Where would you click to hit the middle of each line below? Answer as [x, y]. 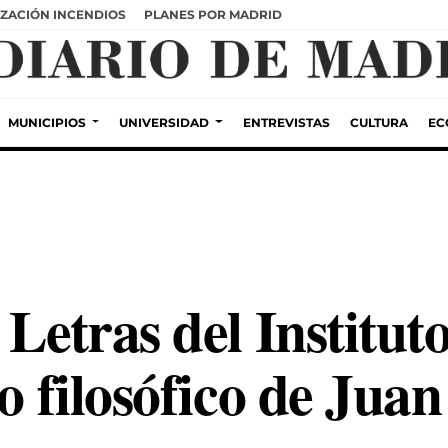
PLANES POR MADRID [213, 14]
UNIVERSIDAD [164, 122]
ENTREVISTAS [286, 122]
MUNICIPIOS [47, 122]
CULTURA [378, 122]
